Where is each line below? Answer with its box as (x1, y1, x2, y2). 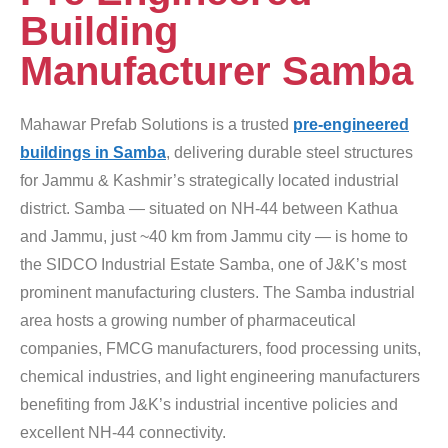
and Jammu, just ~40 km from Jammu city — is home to (20, 228, 408, 245)
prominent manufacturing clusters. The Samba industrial (20, 284, 415, 301)
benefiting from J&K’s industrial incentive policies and (20, 396, 398, 413)
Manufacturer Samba (20, 49, 413, 93)
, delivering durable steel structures (166, 144, 413, 161)
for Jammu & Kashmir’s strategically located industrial (20, 172, 399, 189)
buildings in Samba (20, 144, 166, 161)
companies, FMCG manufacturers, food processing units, (20, 340, 421, 357)
